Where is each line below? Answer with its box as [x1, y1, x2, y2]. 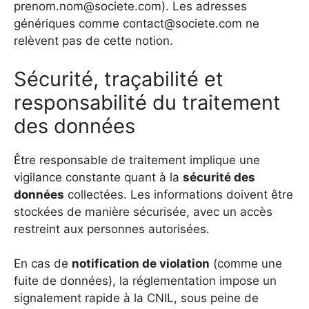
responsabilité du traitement [14, 90, 281, 114]
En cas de [14, 257, 72, 271]
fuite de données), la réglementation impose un [14, 274, 277, 288]
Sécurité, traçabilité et [14, 66, 223, 91]
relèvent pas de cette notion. [14, 34, 173, 48]
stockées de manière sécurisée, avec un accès [14, 204, 272, 219]
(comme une [210, 257, 282, 271]
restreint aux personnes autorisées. [14, 221, 210, 236]
